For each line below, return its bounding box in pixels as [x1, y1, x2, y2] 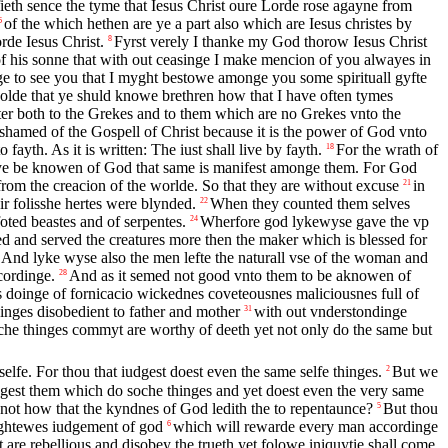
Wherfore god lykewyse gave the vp [200, 213, 429, 231]
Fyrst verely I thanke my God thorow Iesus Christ [114, 33, 427, 51]
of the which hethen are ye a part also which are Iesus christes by [4, 15, 412, 33]
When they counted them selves [210, 195, 410, 213]
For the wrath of [336, 141, 438, 159]
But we [392, 362, 438, 380]
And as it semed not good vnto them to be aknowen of [69, 267, 411, 285]
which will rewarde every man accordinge [173, 417, 438, 435]
